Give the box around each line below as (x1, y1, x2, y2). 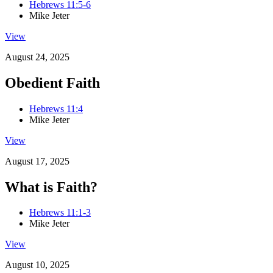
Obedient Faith (5, 74, 100, 91)
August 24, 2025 (5, 51, 69, 62)
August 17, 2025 (5, 155, 69, 166)
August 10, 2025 (5, 260, 69, 271)
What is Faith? (5, 179, 97, 195)
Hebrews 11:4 (29, 103, 83, 114)
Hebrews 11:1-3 (29, 207, 91, 218)
